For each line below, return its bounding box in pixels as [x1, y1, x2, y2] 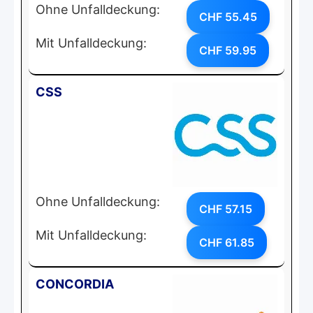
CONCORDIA [36, 276, 114, 291]
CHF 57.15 [199, 201, 252, 216]
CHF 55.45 [199, 9, 257, 24]
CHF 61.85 [199, 235, 254, 249]
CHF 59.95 [199, 43, 256, 57]
